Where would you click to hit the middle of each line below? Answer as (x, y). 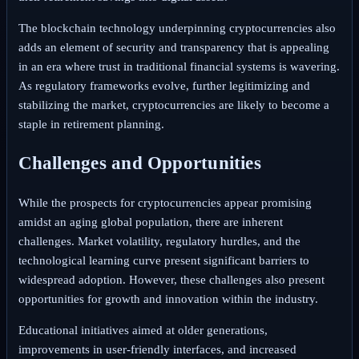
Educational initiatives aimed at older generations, (143, 330)
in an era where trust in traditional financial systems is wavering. (179, 67)
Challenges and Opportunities (139, 163)
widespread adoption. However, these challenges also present (171, 279)
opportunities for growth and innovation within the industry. (168, 298)
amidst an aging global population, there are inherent (150, 222)
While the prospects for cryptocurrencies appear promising (165, 202)
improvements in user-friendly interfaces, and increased (157, 349)
